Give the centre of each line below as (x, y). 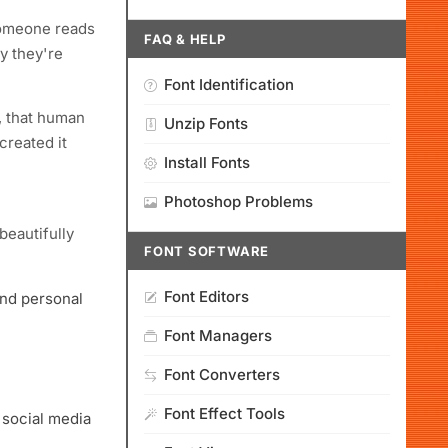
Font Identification (229, 84)
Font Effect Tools (224, 413)
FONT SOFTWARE (207, 251)
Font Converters (222, 374)
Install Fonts (207, 162)
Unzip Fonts (206, 123)
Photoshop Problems (238, 201)
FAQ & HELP (185, 39)
